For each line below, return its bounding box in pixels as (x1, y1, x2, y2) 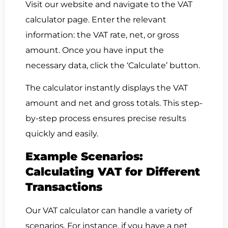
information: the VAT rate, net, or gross (25, 30, 179, 40)
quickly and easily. (25, 129, 98, 139)
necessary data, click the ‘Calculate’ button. (25, 61, 202, 71)
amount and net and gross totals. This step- (25, 98, 203, 108)
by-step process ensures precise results (25, 113, 186, 124)
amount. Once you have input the (25, 45, 164, 55)
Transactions (25, 180, 102, 194)
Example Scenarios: (25, 149, 143, 163)
